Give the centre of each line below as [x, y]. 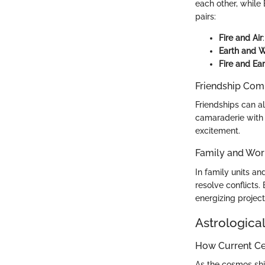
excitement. [218, 131]
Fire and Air [241, 38]
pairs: [206, 17]
